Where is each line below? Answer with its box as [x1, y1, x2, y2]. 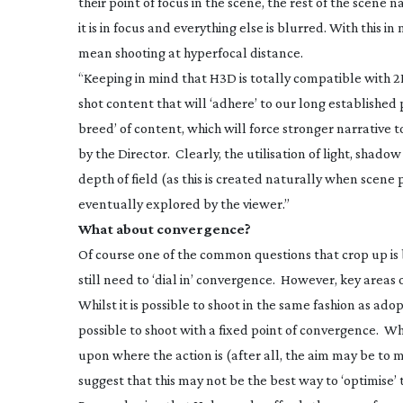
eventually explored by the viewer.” [78, 196, 290, 211]
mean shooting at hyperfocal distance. [78, 45, 303, 60]
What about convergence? [78, 221, 251, 237]
